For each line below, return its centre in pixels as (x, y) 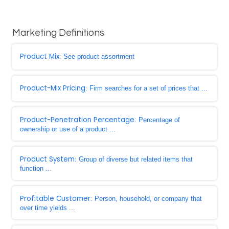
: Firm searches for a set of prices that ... (146, 88)
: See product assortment (97, 56)
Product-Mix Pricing (53, 88)
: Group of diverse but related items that (134, 159)
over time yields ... (48, 208)
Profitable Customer (55, 199)
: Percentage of (157, 120)
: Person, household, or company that (146, 199)
